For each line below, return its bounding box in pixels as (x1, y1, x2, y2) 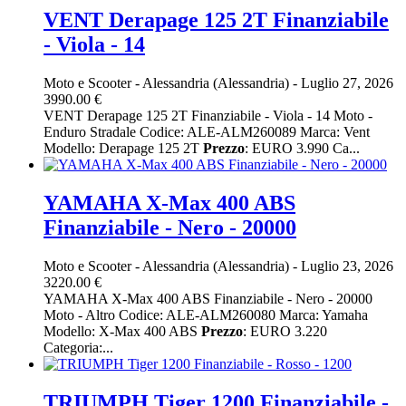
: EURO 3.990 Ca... (245, 140, 360, 157)
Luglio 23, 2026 (297, 257, 393, 274)
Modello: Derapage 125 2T (43, 140, 203, 157)
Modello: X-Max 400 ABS (43, 323, 201, 339)
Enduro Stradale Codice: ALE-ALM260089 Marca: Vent (43, 124, 370, 140)
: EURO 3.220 (243, 323, 327, 339)
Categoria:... (43, 339, 113, 355)
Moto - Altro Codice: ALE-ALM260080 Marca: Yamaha (43, 306, 368, 323)
